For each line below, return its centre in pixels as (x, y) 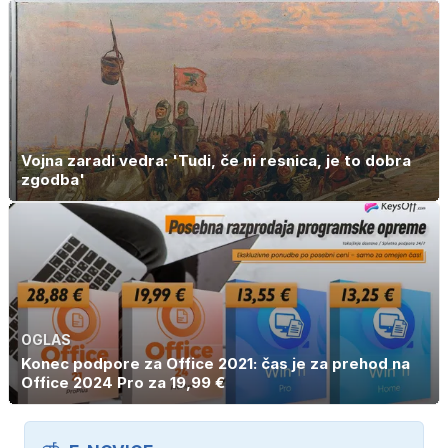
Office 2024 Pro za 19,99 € (123, 382)
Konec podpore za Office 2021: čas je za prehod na (215, 363)
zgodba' (53, 180)
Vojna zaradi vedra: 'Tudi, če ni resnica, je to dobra (216, 161)
